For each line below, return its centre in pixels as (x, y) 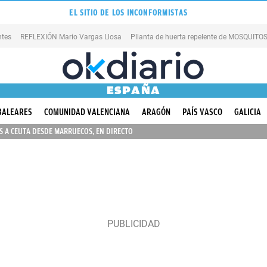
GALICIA (248, 112)
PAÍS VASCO (202, 112)
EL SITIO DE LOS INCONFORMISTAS (129, 13)
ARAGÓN (156, 112)
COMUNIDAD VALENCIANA (87, 112)
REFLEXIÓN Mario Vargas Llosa (71, 37)
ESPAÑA (133, 90)
